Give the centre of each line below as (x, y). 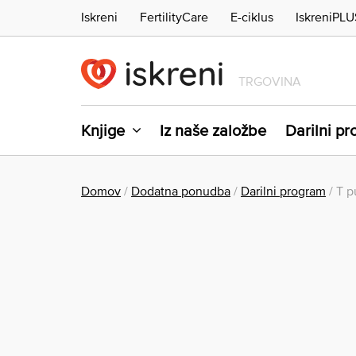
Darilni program (283, 191)
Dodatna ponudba (181, 191)
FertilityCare (174, 16)
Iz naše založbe (213, 131)
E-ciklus (252, 16)
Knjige (103, 131)
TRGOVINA (270, 81)
